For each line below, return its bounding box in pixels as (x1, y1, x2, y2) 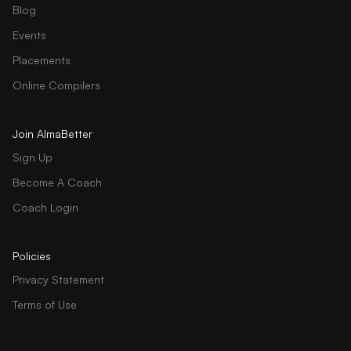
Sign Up (13, 150, 52, 164)
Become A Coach (13, 175, 102, 189)
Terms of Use (13, 297, 77, 311)
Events (13, 27, 46, 42)
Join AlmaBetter (13, 126, 92, 140)
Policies (13, 248, 51, 262)
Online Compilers (13, 78, 100, 92)
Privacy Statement (13, 272, 104, 286)
